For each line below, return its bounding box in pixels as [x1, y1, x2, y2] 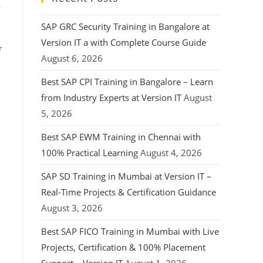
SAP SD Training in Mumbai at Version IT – [41, 170, 211, 182]
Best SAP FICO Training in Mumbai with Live [41, 225, 219, 237]
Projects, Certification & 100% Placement [41, 241, 205, 253]
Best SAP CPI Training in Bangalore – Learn [41, 76, 213, 87]
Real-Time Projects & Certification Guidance [41, 186, 216, 198]
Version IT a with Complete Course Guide [41, 36, 206, 48]
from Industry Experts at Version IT [41, 92, 181, 103]
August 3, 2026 [41, 202, 103, 214]
